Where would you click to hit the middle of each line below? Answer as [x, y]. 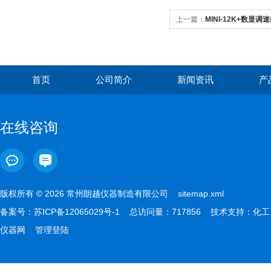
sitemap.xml [201, 194]
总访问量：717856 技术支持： [186, 212]
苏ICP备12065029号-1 [77, 212]
